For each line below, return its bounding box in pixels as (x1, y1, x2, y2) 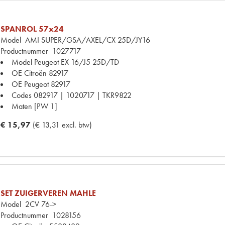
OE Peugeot (12, 78, 49, 89)
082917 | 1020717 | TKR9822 (34, 89, 132, 100)
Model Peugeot (12, 56, 59, 67)
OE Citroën (12, 67, 47, 78)
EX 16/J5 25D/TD (61, 56, 119, 67)
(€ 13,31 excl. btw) (33, 119, 92, 130)
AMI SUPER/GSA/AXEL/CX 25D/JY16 (21, 34, 150, 45)
